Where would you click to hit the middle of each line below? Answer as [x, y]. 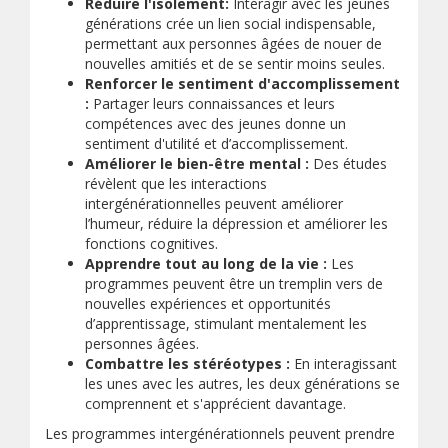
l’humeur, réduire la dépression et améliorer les [236, 223]
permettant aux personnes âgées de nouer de [233, 43]
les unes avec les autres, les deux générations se [242, 383]
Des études [350, 163]
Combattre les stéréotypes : [187, 363]
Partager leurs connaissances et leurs [212, 103]
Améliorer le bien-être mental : [199, 163]
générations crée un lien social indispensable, [230, 23]
